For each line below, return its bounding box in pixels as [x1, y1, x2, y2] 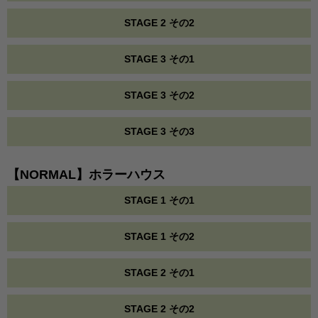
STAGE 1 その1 [124, 194, 194, 206]
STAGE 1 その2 [124, 231, 194, 242]
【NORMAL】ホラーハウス [7, 168, 165, 182]
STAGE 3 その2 [124, 89, 194, 101]
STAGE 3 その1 [124, 53, 194, 65]
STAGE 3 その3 [124, 126, 194, 137]
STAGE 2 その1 [124, 267, 194, 278]
